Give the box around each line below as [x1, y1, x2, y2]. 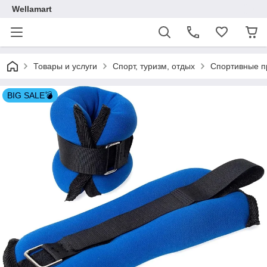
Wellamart [12, 4, 52, 14]
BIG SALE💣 [7, 91, 53, 100]
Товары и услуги [33, 61, 97, 71]
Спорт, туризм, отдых [113, 61, 195, 71]
